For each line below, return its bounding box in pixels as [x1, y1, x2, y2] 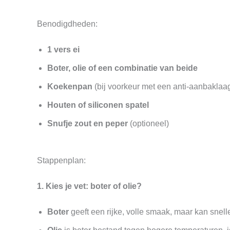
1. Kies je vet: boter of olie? [37, 182, 142, 190]
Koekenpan [47, 82, 92, 91]
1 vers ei [47, 45, 80, 54]
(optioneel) [128, 119, 169, 128]
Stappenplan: [37, 156, 86, 165]
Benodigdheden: [37, 20, 98, 28]
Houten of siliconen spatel [47, 101, 149, 109]
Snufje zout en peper [47, 119, 128, 128]
